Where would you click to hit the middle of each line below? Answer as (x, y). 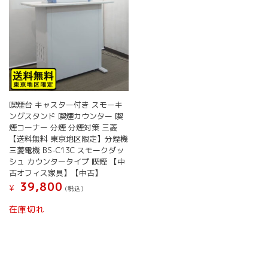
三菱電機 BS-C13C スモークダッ (67, 150)
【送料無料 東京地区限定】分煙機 (69, 138)
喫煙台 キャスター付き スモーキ (66, 104)
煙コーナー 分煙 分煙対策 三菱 (63, 127)
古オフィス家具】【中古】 (56, 173)
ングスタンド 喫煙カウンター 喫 (66, 116)
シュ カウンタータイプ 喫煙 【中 (67, 161)
